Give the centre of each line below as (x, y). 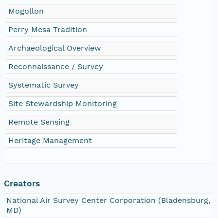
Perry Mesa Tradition (48, 29)
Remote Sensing (39, 122)
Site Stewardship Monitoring (63, 103)
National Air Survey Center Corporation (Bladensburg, (108, 200)
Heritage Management (50, 140)
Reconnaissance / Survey (56, 66)
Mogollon (26, 11)
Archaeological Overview (55, 48)
